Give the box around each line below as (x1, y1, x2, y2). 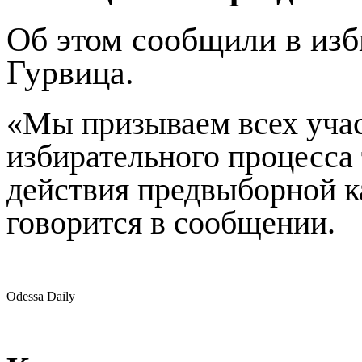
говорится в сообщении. (6, 204, 335, 241)
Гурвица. (6, 53, 134, 91)
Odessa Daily (6, 288, 75, 303)
